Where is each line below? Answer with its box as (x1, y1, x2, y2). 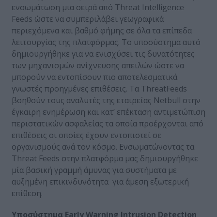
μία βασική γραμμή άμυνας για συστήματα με (12, 164, 177, 175)
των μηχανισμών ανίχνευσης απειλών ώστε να (12, 60, 184, 71)
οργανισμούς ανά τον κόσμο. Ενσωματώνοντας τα (12, 141, 194, 152)
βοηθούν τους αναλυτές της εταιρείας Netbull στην (12, 94, 201, 106)
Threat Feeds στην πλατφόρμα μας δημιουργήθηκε (12, 153, 198, 164)
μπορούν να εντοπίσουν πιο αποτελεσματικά (12, 71, 177, 82)
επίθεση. (12, 187, 43, 199)
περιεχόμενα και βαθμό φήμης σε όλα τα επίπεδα (12, 25, 192, 36)
